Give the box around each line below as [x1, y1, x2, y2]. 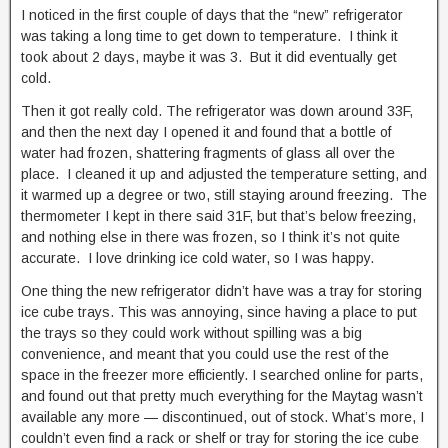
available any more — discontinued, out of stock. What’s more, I [21, 409, 424, 425]
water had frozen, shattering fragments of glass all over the [21, 145, 395, 161]
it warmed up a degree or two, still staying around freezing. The [21, 187, 427, 203]
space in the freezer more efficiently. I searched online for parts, [21, 367, 423, 383]
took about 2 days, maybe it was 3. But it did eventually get [21, 49, 397, 65]
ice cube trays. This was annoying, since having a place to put [21, 304, 417, 320]
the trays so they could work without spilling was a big [21, 325, 362, 341]
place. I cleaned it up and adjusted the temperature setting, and [21, 166, 427, 182]
